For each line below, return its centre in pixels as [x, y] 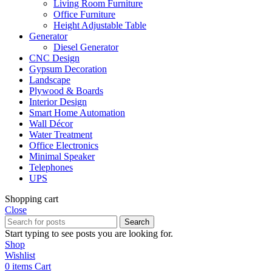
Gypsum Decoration [68, 69]
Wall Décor [51, 124]
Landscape [50, 80]
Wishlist [20, 255]
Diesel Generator [86, 47]
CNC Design [54, 58]
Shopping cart [32, 199]
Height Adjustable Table [100, 25]
